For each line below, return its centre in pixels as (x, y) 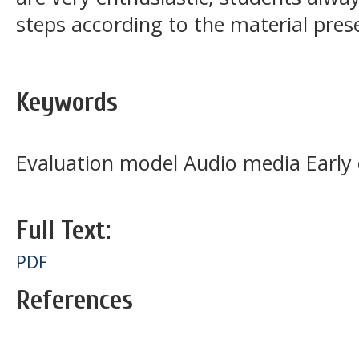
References (75, 300)
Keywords (67, 102)
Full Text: (63, 230)
